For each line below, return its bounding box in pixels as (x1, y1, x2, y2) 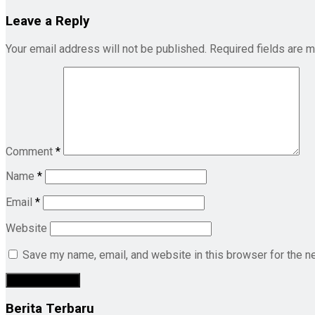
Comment (6, 145, 56, 159)
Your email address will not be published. (6, 42, 207, 56)
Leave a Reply (6, 13, 89, 30)
